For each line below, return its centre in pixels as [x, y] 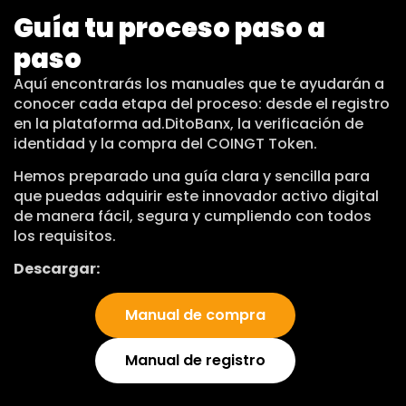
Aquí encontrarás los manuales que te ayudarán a [199, 83]
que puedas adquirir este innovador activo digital [196, 196]
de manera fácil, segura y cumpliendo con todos [193, 216]
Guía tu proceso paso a [169, 28]
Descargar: [57, 269]
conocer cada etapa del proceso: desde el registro [202, 103]
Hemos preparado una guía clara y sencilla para [192, 176]
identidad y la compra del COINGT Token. [165, 143]
